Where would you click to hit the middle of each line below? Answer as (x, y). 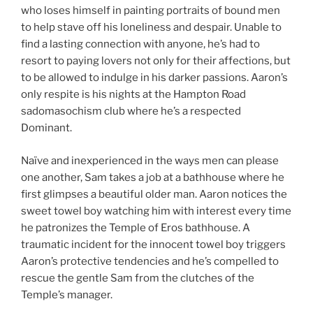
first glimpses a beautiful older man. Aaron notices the (154, 194)
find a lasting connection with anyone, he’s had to (140, 44)
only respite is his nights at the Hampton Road (133, 95)
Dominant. (46, 128)
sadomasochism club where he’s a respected (131, 111)
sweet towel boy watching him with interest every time (156, 211)
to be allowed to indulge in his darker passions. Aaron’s (154, 78)
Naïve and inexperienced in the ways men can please (150, 160)
